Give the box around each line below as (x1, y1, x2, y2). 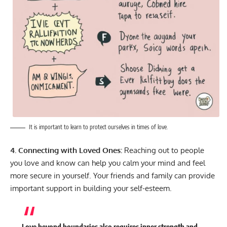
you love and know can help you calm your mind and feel (10, 158, 205, 168)
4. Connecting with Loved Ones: (10, 145, 122, 155)
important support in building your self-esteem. (10, 183, 172, 193)
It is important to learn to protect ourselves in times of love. (29, 123, 168, 131)
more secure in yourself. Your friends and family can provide (10, 170, 215, 180)
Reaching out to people (122, 145, 204, 155)
